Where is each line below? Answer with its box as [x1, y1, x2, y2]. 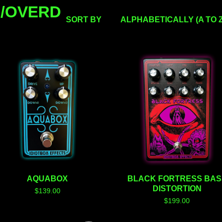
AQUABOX [27, 174, 68, 183]
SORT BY [66, 15, 102, 24]
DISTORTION [152, 184, 202, 193]
